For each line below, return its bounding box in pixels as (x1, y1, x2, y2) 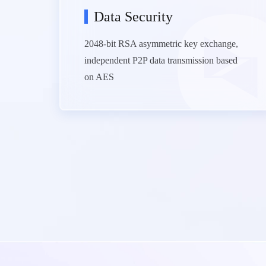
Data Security (94, 9, 173, 24)
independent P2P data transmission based (84, 55, 237, 65)
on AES (84, 72, 114, 82)
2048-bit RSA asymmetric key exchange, (84, 39, 238, 49)
